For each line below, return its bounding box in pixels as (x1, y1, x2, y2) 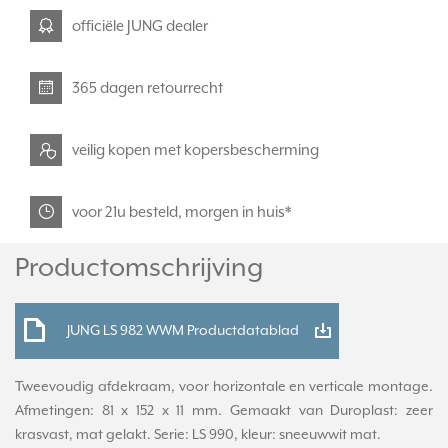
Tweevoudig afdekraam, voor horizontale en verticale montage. (15, 379, 433, 396)
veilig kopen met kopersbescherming (72, 141, 319, 159)
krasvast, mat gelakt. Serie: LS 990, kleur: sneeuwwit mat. (15, 427, 381, 444)
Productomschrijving (15, 253, 263, 285)
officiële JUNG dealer (72, 17, 208, 35)
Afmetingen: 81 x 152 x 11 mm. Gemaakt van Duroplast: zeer (15, 403, 433, 420)
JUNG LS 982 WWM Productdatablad (67, 323, 299, 340)
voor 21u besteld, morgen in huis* (72, 203, 291, 221)
